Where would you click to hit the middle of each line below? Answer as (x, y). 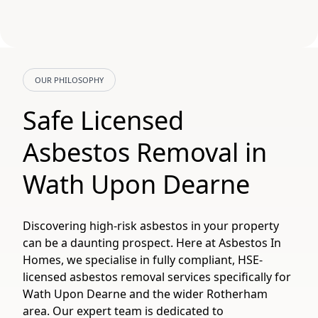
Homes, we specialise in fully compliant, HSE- (143, 260)
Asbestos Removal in (145, 152)
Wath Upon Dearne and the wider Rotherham (145, 294)
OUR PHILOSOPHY (69, 80)
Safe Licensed (103, 120)
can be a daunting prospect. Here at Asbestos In (152, 243)
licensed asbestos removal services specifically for (157, 277)
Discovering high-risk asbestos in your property (151, 226)
